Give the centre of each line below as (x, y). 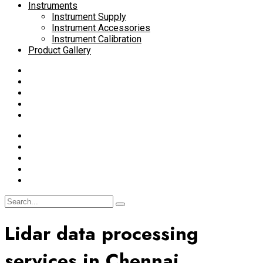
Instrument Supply (89, 17)
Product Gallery (60, 50)
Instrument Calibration (97, 39)
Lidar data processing (102, 234)
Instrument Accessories (101, 28)
